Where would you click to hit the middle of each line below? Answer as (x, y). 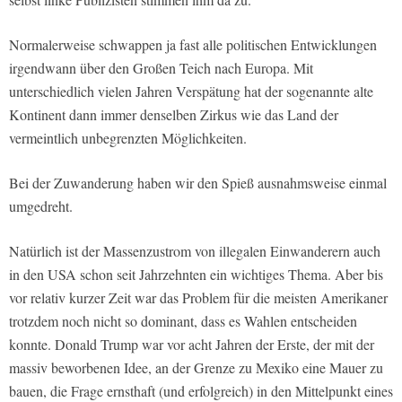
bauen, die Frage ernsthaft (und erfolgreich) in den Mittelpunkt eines (201, 390)
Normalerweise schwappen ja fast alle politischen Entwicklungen (193, 44)
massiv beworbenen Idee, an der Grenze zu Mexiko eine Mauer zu (196, 367)
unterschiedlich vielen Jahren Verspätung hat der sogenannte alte (191, 91)
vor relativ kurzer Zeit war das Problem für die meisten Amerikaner (198, 297)
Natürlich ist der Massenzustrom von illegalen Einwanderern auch (195, 250)
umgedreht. (41, 205)
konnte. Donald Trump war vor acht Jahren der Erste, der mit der (192, 344)
